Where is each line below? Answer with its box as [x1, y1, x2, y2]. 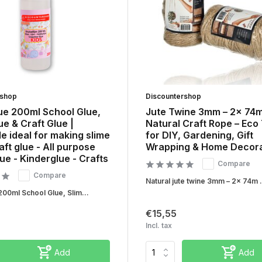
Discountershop [145, 92, 201, 101]
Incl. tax [145, 221, 172, 230]
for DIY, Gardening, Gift [145, 129, 253, 142]
